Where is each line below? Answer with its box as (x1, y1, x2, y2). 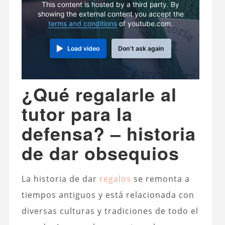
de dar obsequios (21, 139, 179, 166)
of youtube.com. (117, 19, 173, 28)
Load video (67, 44, 100, 52)
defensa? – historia (21, 120, 196, 146)
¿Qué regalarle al (21, 80, 177, 107)
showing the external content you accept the (37, 10, 184, 18)
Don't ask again (118, 44, 165, 52)
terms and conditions (48, 19, 118, 28)
